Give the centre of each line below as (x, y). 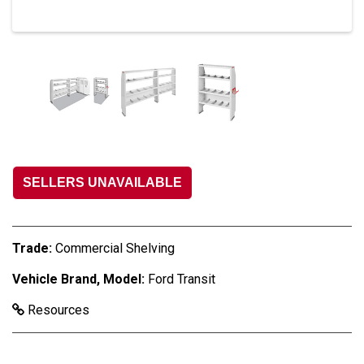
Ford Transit (182, 279)
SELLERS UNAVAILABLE (102, 182)
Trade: (32, 248)
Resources (57, 310)
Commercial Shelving (115, 248)
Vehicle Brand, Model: (78, 279)
